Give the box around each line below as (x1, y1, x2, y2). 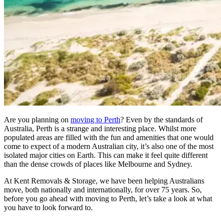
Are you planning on (4, 115, 71, 124)
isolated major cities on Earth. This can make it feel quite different (4, 150, 208, 159)
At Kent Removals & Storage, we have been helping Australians (4, 176, 204, 185)
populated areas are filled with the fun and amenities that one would (4, 133, 214, 142)
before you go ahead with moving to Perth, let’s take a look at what (4, 194, 212, 203)
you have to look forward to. (4, 203, 93, 212)
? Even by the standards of (120, 115, 203, 124)
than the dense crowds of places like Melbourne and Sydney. (4, 159, 192, 168)
